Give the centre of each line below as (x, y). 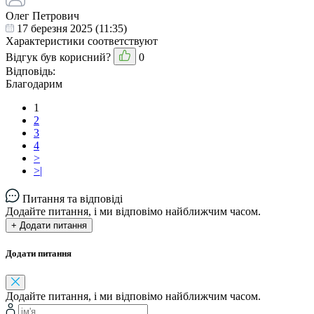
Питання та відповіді (71, 199)
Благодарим (34, 84)
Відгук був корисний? (58, 57)
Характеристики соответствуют (82, 41)
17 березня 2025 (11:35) (70, 29)
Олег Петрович (42, 16)
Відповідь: (30, 71)
